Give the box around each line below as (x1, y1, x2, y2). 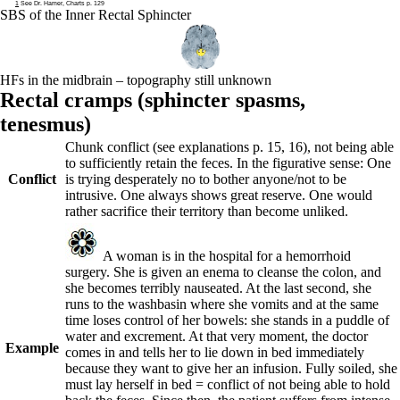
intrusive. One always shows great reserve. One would (65, 187, 372, 203)
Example (5, 340, 59, 355)
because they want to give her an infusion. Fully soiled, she (65, 361, 397, 376)
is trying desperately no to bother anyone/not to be (65, 171, 346, 187)
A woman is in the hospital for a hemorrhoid (100, 248, 351, 263)
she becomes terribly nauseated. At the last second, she (65, 280, 371, 296)
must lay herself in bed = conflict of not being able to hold (65, 377, 390, 392)
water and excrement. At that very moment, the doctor (65, 329, 368, 344)
